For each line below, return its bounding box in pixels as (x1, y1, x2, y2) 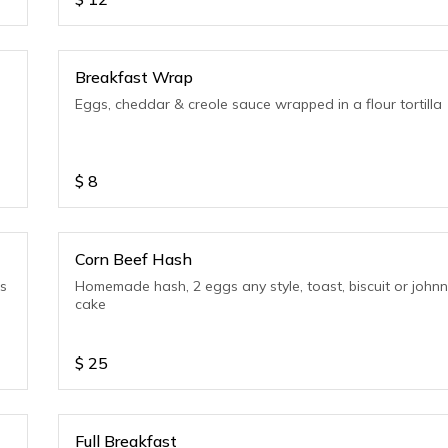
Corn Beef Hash (75, 249, 193, 269)
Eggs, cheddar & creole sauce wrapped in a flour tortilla (75, 95, 443, 113)
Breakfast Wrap (75, 67, 194, 87)
